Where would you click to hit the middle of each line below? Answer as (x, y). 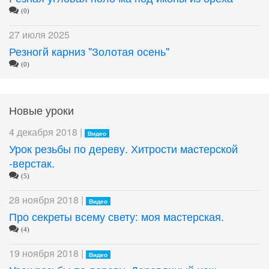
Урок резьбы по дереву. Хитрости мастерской (123, 148)
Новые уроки (41, 110)
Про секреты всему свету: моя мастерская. (116, 216)
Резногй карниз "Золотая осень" (89, 51)
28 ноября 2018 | (47, 199)
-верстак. (32, 162)
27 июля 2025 (39, 34)
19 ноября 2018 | (47, 253)
